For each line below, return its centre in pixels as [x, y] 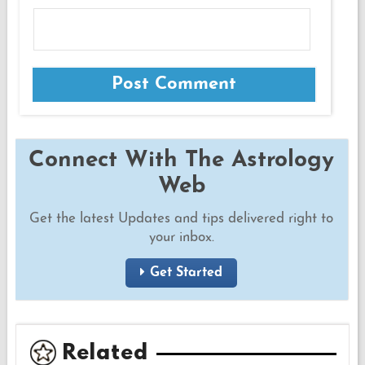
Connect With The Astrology [182, 160]
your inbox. [181, 237]
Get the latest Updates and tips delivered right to [182, 218]
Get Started [187, 273]
